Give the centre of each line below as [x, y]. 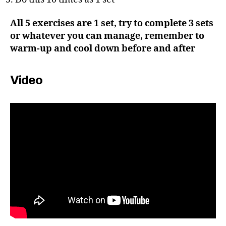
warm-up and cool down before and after [103, 49]
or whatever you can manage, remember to [107, 36]
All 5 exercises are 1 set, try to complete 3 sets [112, 23]
